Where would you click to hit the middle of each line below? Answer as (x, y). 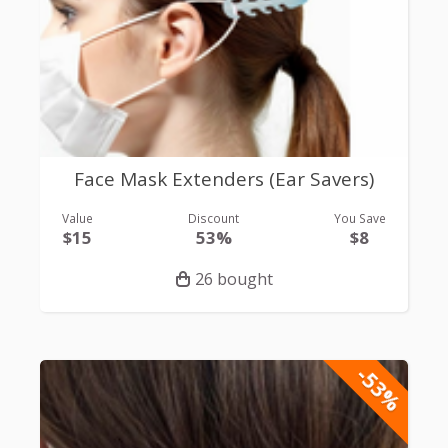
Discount (213, 218)
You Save (359, 218)
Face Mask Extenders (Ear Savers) (224, 178)
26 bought (233, 278)
